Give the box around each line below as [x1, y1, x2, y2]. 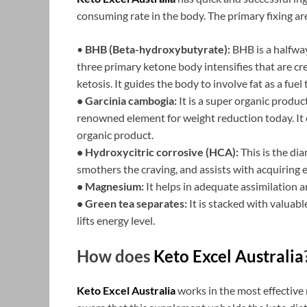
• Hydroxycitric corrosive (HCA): [77, 145, 238, 159]
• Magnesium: [77, 180, 144, 193]
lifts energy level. [77, 214, 155, 228]
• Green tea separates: [77, 197, 187, 210]
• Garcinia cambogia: [77, 94, 177, 108]
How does [77, 246, 153, 267]
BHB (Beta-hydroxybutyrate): [83, 42, 230, 56]
